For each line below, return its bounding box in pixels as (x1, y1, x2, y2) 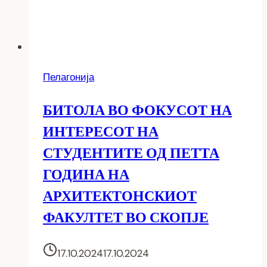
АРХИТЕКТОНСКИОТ (43, 185, 197, 206)
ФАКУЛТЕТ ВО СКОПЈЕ (43, 207, 209, 227)
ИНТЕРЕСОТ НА (43, 121, 159, 141)
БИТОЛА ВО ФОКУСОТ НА (43, 100, 232, 120)
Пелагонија (43, 70, 94, 83)
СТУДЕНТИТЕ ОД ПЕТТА (43, 142, 219, 163)
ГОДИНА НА (43, 164, 129, 184)
